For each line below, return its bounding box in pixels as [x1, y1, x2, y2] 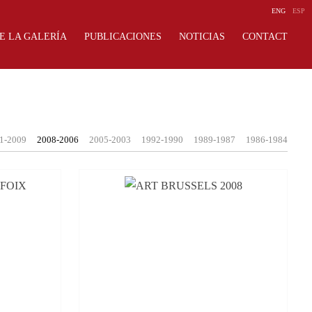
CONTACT [242, 31, 288, 42]
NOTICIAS [179, 31, 225, 42]
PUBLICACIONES [84, 31, 162, 42]
